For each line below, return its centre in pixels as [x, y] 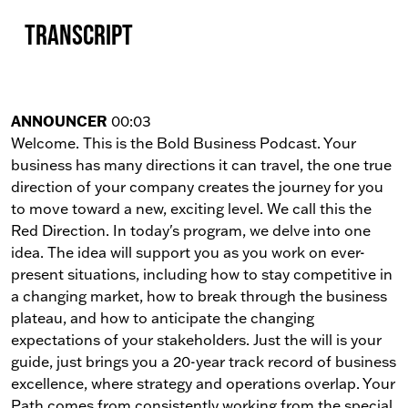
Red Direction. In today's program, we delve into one [191, 230]
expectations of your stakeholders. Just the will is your [196, 339]
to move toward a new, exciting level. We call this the [191, 208]
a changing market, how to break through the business [199, 296]
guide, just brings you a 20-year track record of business [204, 361]
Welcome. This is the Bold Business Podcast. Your [184, 143]
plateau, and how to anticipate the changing [163, 317]
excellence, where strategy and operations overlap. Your [203, 383]
